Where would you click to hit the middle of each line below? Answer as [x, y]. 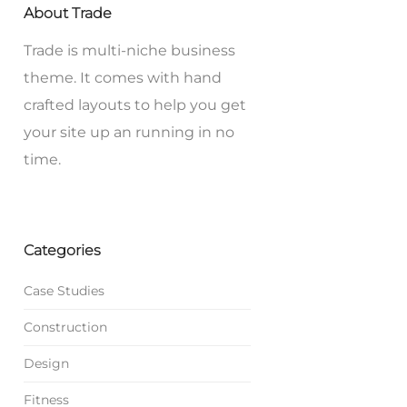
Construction [65, 328]
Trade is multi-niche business [129, 50]
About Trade [68, 13]
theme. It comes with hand [123, 78]
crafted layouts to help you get [135, 105]
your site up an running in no [129, 132]
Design [46, 364]
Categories [62, 250]
